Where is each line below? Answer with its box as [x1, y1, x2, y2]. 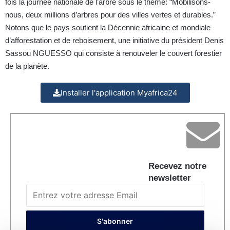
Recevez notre [148, 161, 206, 171]
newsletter [148, 173, 191, 183]
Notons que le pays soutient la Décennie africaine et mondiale [5, 23, 210, 32]
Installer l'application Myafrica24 [60, 88, 178, 98]
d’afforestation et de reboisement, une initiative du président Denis [5, 36, 224, 45]
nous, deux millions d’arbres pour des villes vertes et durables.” [5, 10, 216, 20]
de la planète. [5, 62, 49, 71]
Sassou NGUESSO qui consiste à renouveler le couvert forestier [5, 49, 222, 58]
